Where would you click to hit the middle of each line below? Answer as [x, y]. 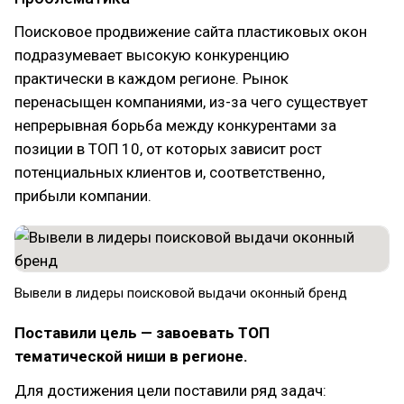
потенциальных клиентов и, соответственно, [170, 172]
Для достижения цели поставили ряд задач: [170, 390]
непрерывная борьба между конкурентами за [175, 125]
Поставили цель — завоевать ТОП [142, 333]
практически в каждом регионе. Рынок [151, 78]
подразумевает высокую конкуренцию [152, 55]
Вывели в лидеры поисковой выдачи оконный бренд [181, 293]
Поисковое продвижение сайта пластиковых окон [191, 32]
